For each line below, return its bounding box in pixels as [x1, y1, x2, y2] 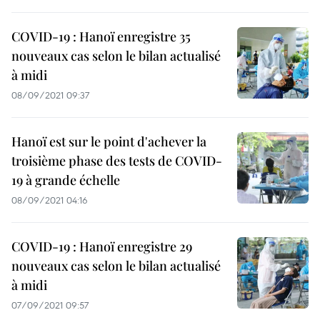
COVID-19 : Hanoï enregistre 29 [11, 238, 192, 256]
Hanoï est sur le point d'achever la [11, 133, 206, 151]
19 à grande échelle [11, 171, 120, 189]
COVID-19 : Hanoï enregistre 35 [11, 28, 191, 46]
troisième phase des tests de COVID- [11, 152, 222, 170]
